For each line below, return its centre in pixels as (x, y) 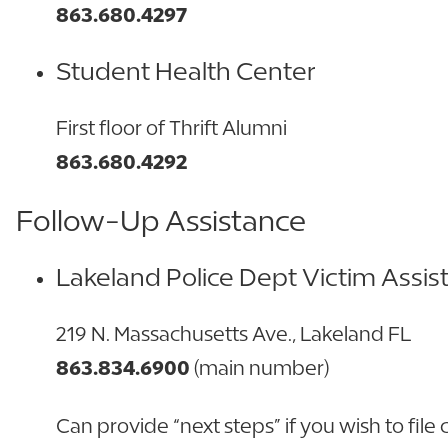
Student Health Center (185, 71)
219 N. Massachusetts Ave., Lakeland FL (233, 333)
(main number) (259, 367)
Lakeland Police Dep (172, 277)
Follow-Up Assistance (161, 220)
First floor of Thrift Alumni (171, 127)
